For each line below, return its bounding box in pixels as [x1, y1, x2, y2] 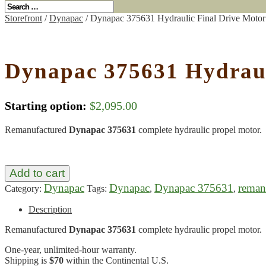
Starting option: [5, 99, 87, 113]
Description [28, 204, 72, 215]
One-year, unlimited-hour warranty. [5, 245, 137, 255]
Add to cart [9, 167, 65, 180]
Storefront [5, 12, 42, 23]
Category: [5, 183, 44, 194]
